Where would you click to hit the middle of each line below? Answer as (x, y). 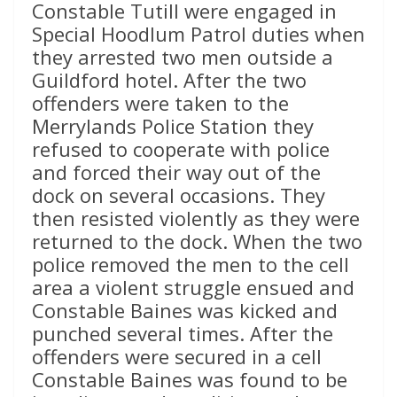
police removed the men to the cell (191, 265)
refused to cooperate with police (181, 149)
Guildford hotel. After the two (169, 80)
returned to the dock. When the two (197, 241)
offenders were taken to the (160, 103)
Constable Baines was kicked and (185, 311)
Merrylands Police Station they (173, 126)
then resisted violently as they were (196, 218)
